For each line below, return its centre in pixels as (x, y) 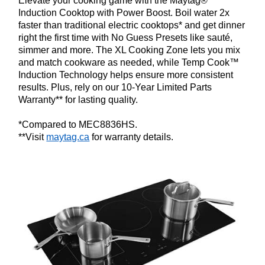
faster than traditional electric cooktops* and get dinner (132, 25)
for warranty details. (132, 137)
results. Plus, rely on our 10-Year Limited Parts (115, 88)
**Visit (33, 137)
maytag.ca (68, 137)
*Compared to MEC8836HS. (78, 125)
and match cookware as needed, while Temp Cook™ (129, 63)
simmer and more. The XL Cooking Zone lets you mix (130, 50)
